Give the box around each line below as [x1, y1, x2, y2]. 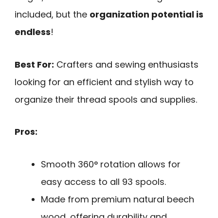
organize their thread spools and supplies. [15, 93, 197, 106]
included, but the [15, 8, 90, 20]
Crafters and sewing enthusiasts [54, 58, 199, 71]
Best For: [15, 58, 54, 71]
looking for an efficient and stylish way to [15, 75, 194, 88]
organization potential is [90, 8, 203, 20]
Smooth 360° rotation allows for [41, 158, 181, 170]
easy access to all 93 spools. [41, 175, 166, 188]
